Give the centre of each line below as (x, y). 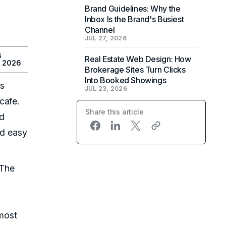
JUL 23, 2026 (106, 89)
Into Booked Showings (126, 80)
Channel (100, 30)
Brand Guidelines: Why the (133, 9)
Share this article (115, 112)
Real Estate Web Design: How (138, 59)
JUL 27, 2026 (106, 38)
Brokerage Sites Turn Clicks (135, 70)
